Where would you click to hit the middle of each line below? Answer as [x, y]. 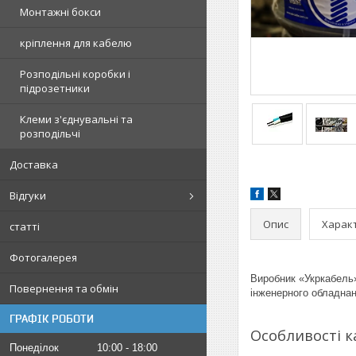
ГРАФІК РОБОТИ [52, 319]
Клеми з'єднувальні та [76, 119]
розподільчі [50, 133]
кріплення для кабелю [76, 43]
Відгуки [28, 195]
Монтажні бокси [60, 12]
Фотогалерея [43, 257]
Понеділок [34, 348]
